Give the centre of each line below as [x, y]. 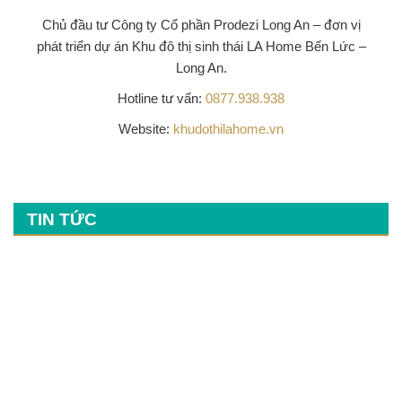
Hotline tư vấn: [162, 98]
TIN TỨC [62, 219]
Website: [146, 128]
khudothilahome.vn [228, 128]
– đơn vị [335, 24]
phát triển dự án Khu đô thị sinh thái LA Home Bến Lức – [201, 46]
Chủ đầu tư [76, 24]
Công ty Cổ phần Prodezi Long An [210, 24]
